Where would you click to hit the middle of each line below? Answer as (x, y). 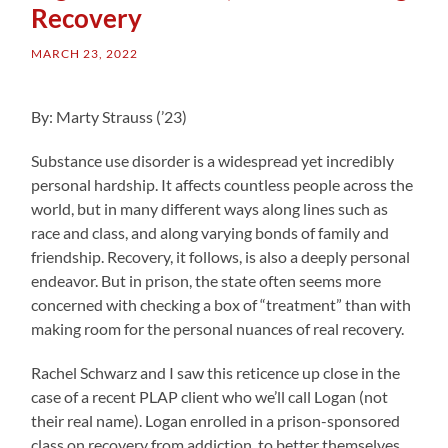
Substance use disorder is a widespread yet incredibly (213, 160)
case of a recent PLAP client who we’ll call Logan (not (210, 396)
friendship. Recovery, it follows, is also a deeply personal (221, 256)
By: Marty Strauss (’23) (109, 116)
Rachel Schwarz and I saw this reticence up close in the (216, 372)
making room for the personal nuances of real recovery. (218, 328)
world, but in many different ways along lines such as (210, 208)
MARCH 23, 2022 (85, 53)
